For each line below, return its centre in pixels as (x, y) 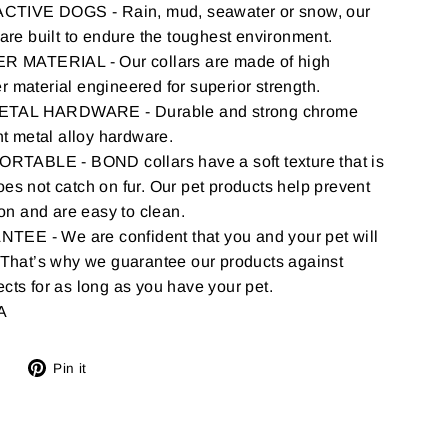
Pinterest (135, 417)
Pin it (70, 368)
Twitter (34, 417)
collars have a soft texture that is (262, 162)
